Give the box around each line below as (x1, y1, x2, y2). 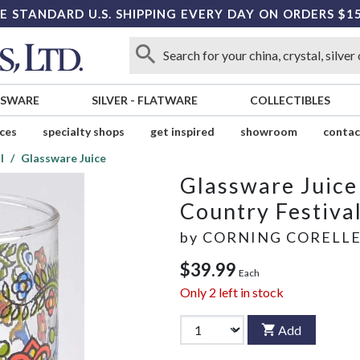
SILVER (91, 93, 128, 108)
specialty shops (42, 125, 125, 139)
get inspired (149, 125, 215, 139)
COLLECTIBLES (249, 93, 330, 108)
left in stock (216, 284, 284, 301)
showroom (239, 125, 297, 139)
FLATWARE (137, 93, 198, 108)
